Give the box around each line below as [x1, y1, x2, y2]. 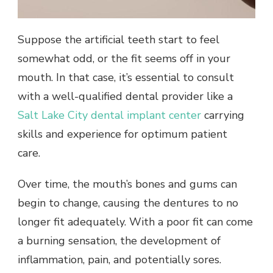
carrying [201, 107, 244, 122]
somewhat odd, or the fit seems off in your [18, 51, 230, 66]
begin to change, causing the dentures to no [18, 195, 238, 210]
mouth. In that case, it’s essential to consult [18, 69, 234, 85]
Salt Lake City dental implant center [18, 107, 201, 122]
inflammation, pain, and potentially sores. [18, 252, 221, 267]
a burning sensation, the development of [18, 233, 221, 248]
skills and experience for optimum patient [18, 126, 227, 141]
